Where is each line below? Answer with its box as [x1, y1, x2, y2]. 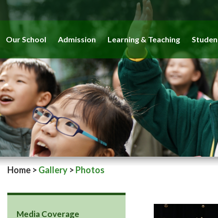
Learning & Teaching [108, 35, 180, 44]
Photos [75, 164, 105, 175]
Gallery [38, 164, 68, 175]
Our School [6, 35, 46, 44]
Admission [58, 35, 96, 44]
